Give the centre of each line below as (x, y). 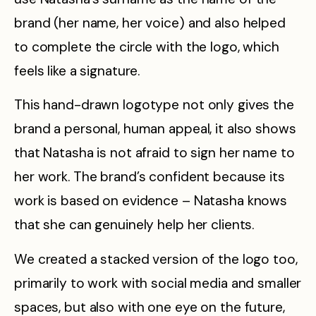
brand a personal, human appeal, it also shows (155, 129)
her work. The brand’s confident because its (150, 177)
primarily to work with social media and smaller (158, 283)
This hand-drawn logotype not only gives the (154, 105)
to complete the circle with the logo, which (147, 47)
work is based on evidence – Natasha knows (151, 201)
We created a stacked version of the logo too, (156, 259)
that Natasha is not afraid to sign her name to (154, 153)
